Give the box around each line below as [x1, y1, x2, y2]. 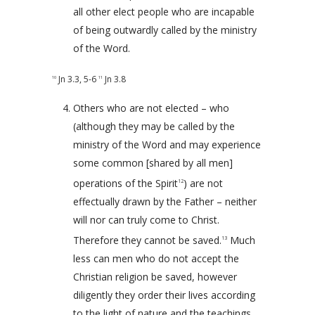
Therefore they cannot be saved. [73, 233, 221, 247]
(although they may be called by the [73, 120, 235, 134]
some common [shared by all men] [73, 156, 233, 170]
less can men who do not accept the [73, 251, 239, 265]
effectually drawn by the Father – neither [73, 194, 257, 208]
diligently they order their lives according [73, 288, 255, 302]
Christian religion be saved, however [73, 269, 237, 283]
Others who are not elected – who [73, 101, 229, 115]
